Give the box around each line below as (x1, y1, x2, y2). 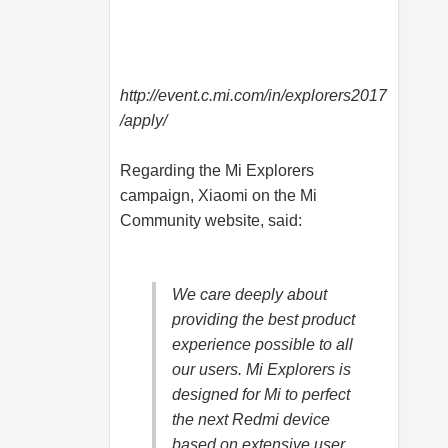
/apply (120, 112, 163, 130)
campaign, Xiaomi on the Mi (120, 187, 317, 205)
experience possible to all (172, 336, 353, 354)
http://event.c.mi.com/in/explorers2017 (120, 87, 387, 105)
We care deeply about (172, 286, 327, 304)
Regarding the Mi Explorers (120, 162, 314, 180)
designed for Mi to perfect (172, 386, 350, 404)
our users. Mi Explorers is (172, 361, 351, 379)
